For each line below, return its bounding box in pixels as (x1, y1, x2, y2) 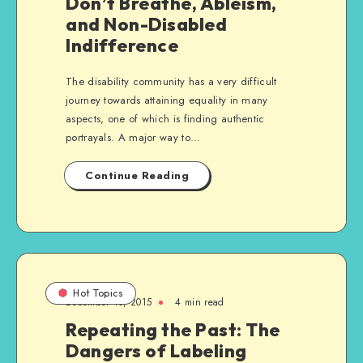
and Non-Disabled (66, 13, 227, 36)
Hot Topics (73, 287, 123, 299)
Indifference (66, 34, 178, 57)
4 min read (175, 295, 224, 310)
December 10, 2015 (66, 295, 152, 310)
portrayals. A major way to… (66, 130, 201, 145)
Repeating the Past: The (66, 318, 280, 341)
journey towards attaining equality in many (66, 92, 268, 108)
